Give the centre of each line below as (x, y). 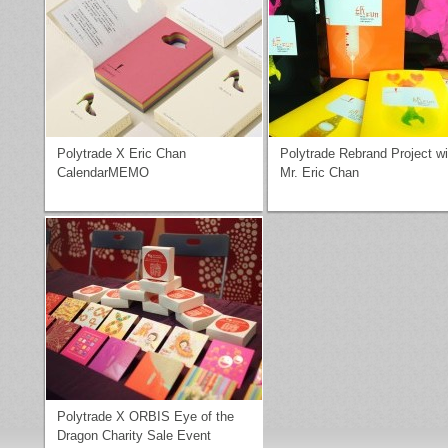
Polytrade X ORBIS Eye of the (145, 416)
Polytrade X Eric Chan (121, 153)
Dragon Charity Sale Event (134, 435)
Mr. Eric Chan (319, 172)
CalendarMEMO (103, 172)
